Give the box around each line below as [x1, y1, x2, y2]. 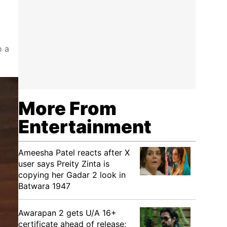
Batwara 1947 [18, 181, 70, 191]
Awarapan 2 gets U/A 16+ [18, 208, 117, 218]
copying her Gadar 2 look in [18, 170, 126, 180]
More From [18, 97, 117, 120]
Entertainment [18, 116, 152, 138]
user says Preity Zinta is [18, 159, 109, 169]
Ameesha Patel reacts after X [18, 147, 130, 158]
